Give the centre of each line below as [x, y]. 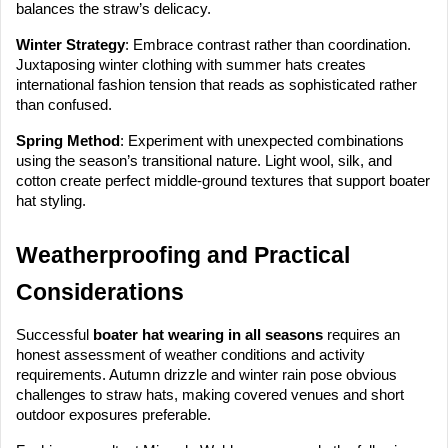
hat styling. [51, 201]
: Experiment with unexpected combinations [262, 141]
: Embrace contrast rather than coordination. [268, 45]
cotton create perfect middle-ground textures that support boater [223, 181]
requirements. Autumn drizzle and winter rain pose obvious [206, 375]
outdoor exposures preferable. [113, 415]
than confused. [64, 105]
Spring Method [68, 141]
